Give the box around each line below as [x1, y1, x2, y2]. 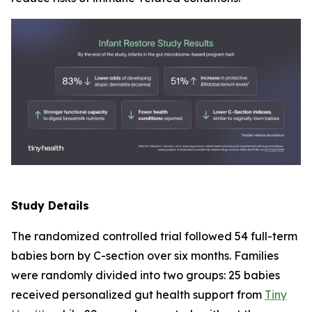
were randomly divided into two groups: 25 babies [11, 267, 280, 282]
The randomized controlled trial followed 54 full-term [11, 228, 297, 243]
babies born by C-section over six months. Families [11, 248, 279, 263]
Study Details [11, 198, 89, 212]
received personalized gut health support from [11, 287, 265, 302]
